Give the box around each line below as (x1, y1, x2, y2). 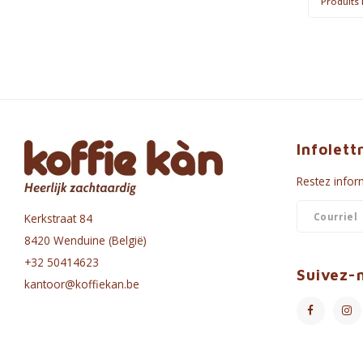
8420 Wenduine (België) (24, 233, 147, 249)
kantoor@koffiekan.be (24, 276, 139, 293)
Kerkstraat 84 (24, 211, 92, 227)
